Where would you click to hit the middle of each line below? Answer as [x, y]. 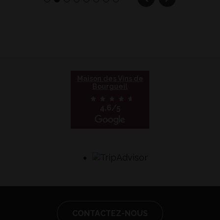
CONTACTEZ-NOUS [110, 213]
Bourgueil [110, 86]
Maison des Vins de [110, 78]
